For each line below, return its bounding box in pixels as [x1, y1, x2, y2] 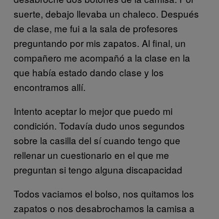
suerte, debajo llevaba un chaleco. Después [14, 6, 199, 20]
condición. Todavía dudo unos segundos [14, 118, 185, 132]
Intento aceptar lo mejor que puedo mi [14, 104, 173, 117]
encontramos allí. [14, 80, 86, 93]
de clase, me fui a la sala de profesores [14, 21, 178, 35]
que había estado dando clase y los [14, 65, 164, 79]
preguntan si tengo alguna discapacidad [14, 162, 182, 176]
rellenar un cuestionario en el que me [14, 148, 169, 161]
